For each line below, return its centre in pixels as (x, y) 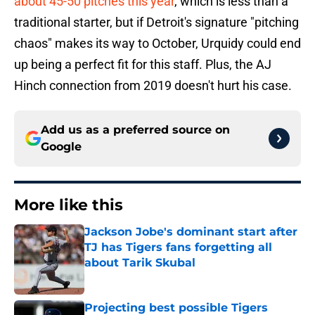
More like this (69, 205)
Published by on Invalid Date (145, 277)
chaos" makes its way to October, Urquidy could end (157, 44)
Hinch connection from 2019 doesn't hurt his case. (153, 86)
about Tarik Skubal (140, 263)
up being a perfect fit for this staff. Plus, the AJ (143, 65)
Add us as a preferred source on (135, 130)
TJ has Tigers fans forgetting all (178, 247)
